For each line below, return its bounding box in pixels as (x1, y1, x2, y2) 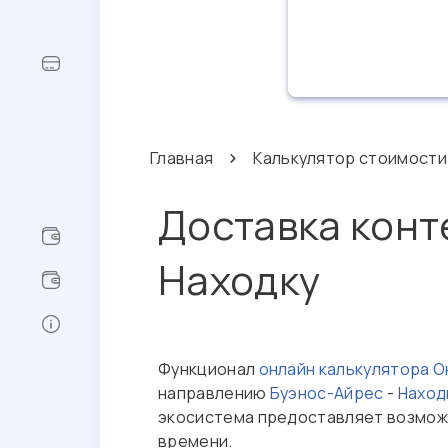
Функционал (158, 358, 259, 380)
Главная (150, 147, 214, 169)
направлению (158, 382, 270, 404)
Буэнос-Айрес (269, 382, 384, 404)
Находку (158, 252, 321, 307)
